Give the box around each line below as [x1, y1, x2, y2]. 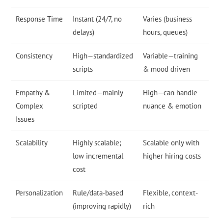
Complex [16, 101, 44, 111]
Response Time [16, 14, 63, 24]
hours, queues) [143, 27, 188, 37]
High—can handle [143, 88, 198, 98]
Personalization [16, 188, 63, 198]
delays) [73, 27, 95, 37]
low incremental [73, 151, 124, 161]
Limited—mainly [73, 88, 124, 98]
